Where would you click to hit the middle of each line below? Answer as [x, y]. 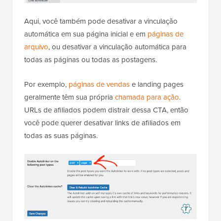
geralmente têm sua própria [70, 97]
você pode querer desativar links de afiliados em [102, 123]
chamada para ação [147, 97]
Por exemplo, [46, 85]
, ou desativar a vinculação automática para [117, 47]
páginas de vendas [99, 85]
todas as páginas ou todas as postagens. [91, 60]
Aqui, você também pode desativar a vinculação [101, 21]
